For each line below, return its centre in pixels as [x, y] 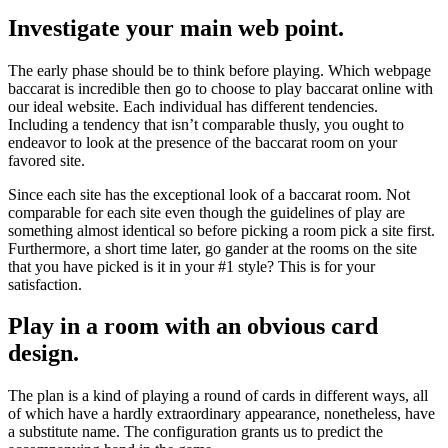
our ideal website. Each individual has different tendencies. [193, 106]
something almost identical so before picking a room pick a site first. [221, 230]
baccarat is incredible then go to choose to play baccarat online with [220, 88]
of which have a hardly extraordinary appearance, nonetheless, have [221, 414]
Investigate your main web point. [176, 27]
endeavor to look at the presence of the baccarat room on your [202, 142]
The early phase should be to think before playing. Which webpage [219, 70]
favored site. [46, 160]
